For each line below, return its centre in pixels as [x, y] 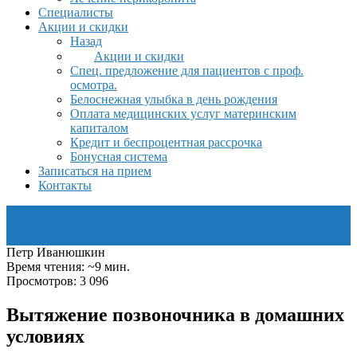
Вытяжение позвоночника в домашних [175, 314]
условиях [45, 336]
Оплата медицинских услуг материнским [183, 114]
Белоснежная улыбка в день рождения [174, 99]
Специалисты [76, 12]
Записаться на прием [95, 171]
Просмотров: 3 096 [57, 281]
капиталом [99, 128]
